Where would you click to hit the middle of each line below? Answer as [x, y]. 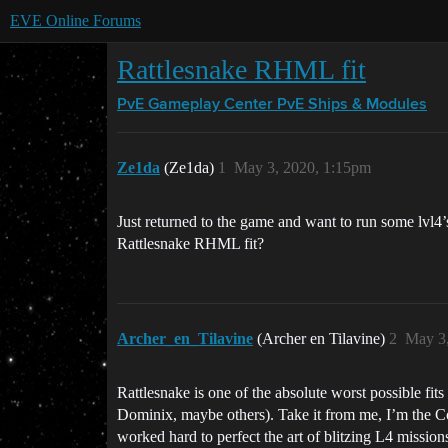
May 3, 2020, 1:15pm [302, 167]
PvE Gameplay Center [195, 105]
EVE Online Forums [75, 20]
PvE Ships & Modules [352, 105]
